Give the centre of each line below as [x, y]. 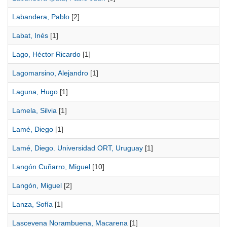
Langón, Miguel [37, 185]
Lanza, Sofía [32, 204]
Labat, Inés [30, 35]
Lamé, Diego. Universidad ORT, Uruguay [78, 148]
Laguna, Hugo [35, 92]
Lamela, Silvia [34, 110]
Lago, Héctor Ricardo [46, 54]
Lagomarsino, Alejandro [50, 73]
